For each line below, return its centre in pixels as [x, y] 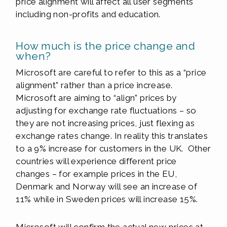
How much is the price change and [106, 46]
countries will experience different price [96, 161]
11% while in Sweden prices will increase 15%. [107, 199]
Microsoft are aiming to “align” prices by [96, 98]
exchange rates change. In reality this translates [112, 136]
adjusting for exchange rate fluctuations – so [106, 110]
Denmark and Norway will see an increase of [107, 186]
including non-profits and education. [88, 14]
